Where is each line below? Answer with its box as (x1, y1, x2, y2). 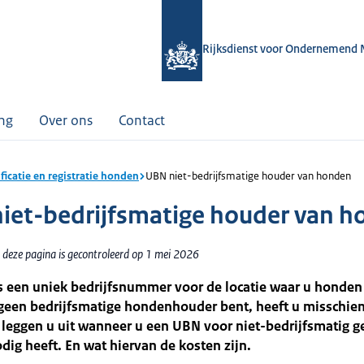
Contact (119, 111, 165, 129)
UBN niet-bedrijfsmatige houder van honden (145, 169, 351, 183)
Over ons (39, 111, 93, 129)
